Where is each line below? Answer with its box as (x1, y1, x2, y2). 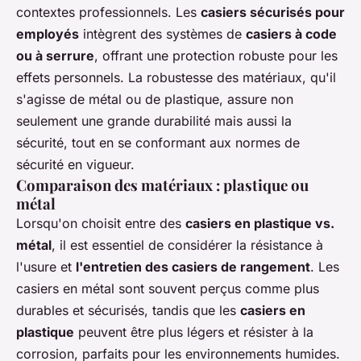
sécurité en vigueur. (16, 156, 135, 172)
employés (16, 26, 79, 42)
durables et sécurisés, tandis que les (16, 302, 240, 318)
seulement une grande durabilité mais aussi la (16, 113, 292, 129)
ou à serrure (16, 48, 94, 64)
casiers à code (246, 26, 337, 42)
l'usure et (16, 259, 76, 275)
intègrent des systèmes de (79, 26, 246, 42)
